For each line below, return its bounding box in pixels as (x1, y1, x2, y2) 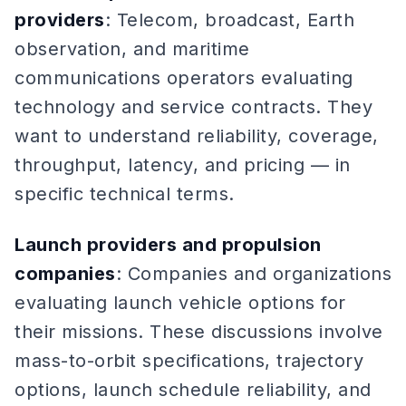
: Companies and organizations (115, 263, 391, 285)
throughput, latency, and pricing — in (14, 154, 351, 176)
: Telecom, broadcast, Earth (104, 9, 354, 31)
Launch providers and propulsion (14, 234, 322, 256)
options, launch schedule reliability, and (14, 379, 372, 401)
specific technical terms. (14, 183, 235, 205)
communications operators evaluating (14, 67, 353, 89)
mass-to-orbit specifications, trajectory (14, 350, 363, 372)
